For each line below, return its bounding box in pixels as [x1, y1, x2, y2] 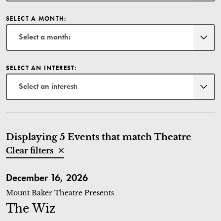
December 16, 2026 [6, 171, 88, 184]
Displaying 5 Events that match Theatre [6, 132, 191, 143]
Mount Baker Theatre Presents [6, 188, 114, 197]
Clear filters [6, 146, 55, 155]
